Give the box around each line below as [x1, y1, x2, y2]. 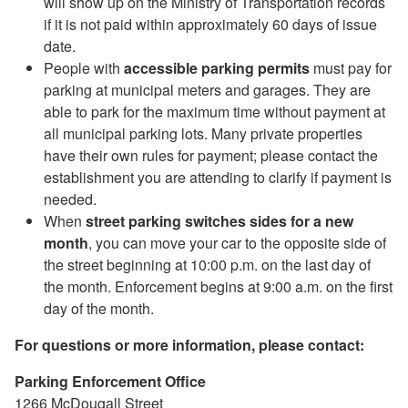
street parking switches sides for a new [86, 209, 353, 231]
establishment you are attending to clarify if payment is [44, 166, 392, 188]
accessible [124, 56, 198, 78]
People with [44, 56, 124, 78]
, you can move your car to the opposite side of [88, 231, 386, 253]
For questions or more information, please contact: [15, 333, 364, 355]
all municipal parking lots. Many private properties [44, 122, 362, 144]
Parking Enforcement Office [15, 370, 206, 392]
